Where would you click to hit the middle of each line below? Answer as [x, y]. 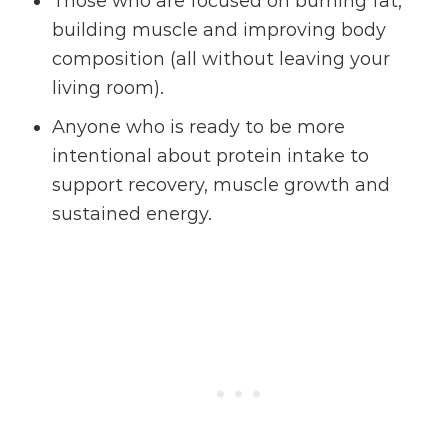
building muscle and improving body [219, 30]
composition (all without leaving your [221, 59]
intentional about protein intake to [211, 156]
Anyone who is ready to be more [199, 127]
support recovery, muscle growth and [221, 185]
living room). [108, 88]
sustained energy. [132, 214]
